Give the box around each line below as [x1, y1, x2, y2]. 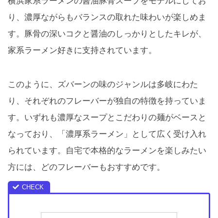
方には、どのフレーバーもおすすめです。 [8, 162, 165, 172]
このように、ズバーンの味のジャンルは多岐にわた [8, 79, 198, 89]
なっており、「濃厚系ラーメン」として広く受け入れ [8, 129, 206, 139]
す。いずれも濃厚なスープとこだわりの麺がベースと [8, 112, 206, 122]
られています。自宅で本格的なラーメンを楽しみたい [8, 145, 206, 155]
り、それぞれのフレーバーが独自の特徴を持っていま [8, 96, 206, 106]
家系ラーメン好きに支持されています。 [8, 46, 157, 55]
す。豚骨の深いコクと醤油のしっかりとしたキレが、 [8, 29, 206, 39]
